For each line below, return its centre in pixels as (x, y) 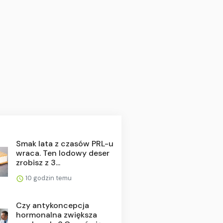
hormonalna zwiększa (56, 215)
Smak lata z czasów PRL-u (64, 143)
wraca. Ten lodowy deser (62, 153)
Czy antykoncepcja (52, 205)
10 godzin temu (48, 178)
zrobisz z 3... (38, 162)
